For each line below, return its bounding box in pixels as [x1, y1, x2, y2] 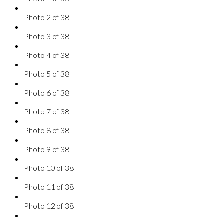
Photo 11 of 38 [24, 181, 74, 191]
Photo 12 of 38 [24, 200, 74, 210]
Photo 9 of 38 [24, 144, 69, 154]
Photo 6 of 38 [24, 87, 69, 97]
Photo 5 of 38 [24, 68, 69, 78]
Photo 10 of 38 [24, 163, 74, 172]
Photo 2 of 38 [24, 12, 69, 22]
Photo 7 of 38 [24, 106, 69, 116]
